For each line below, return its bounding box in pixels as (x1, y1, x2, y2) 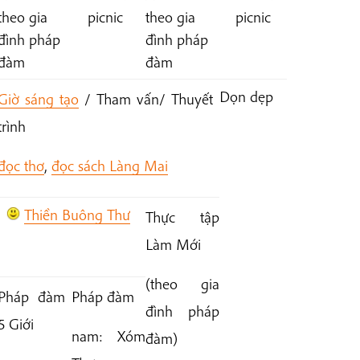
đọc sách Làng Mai (51, 156, 168, 176)
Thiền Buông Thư (24, 205, 131, 225)
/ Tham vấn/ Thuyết (78, 89, 214, 109)
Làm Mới (145, 235, 201, 255)
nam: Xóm (71, 326, 145, 346)
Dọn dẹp (219, 87, 273, 107)
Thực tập (145, 207, 219, 227)
